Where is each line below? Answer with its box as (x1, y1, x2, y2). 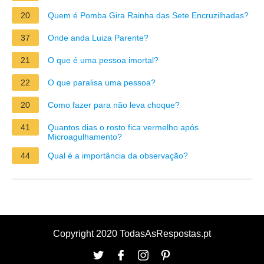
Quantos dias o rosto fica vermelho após (48, 122, 199, 132)
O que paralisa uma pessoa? (48, 77, 156, 87)
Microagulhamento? (48, 131, 122, 141)
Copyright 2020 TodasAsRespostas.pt (53, 228, 211, 239)
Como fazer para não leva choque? (48, 100, 180, 110)
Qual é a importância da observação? (48, 150, 188, 160)
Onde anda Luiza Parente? (48, 32, 148, 42)
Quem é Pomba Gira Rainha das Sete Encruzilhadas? (48, 10, 249, 20)
